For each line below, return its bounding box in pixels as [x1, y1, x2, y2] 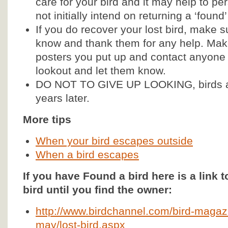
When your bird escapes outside [36, 135, 193, 147]
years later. [36, 92, 90, 104]
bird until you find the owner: [23, 184, 172, 195]
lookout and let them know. [36, 65, 166, 76]
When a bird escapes [36, 149, 139, 160]
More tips [23, 113, 71, 125]
